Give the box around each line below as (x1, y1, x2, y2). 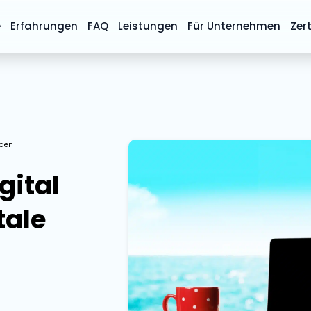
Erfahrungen (10, 19, 78, 33)
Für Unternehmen (187, 19, 281, 33)
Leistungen (118, 19, 178, 33)
